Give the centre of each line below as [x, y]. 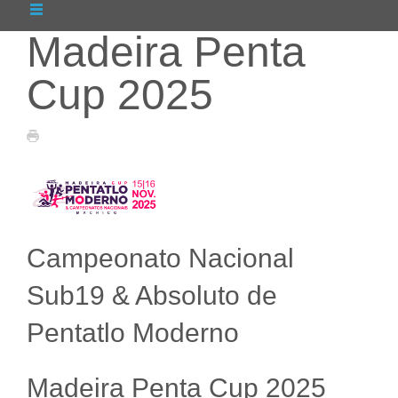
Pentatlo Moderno [133, 333]
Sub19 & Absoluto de [152, 296]
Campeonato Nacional [160, 259]
